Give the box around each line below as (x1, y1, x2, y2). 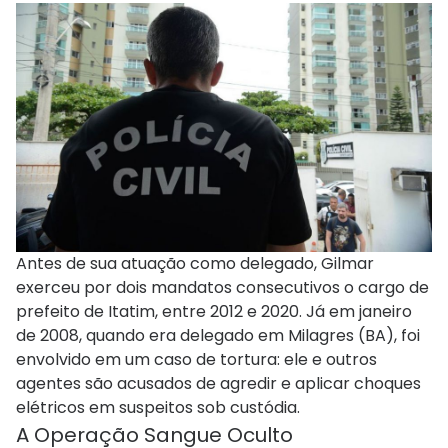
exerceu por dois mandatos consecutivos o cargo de (16, 276, 429, 300)
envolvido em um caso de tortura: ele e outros (16, 348, 377, 372)
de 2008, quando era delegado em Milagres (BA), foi (16, 324, 420, 348)
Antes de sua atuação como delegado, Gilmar (16, 252, 374, 276)
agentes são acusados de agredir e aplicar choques (16, 372, 421, 396)
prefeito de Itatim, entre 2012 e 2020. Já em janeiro (16, 300, 412, 324)
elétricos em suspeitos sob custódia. (16, 396, 300, 420)
